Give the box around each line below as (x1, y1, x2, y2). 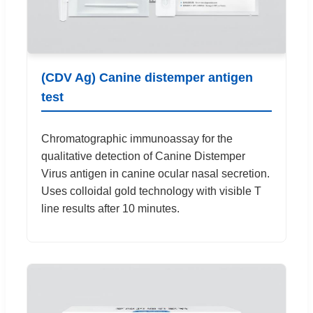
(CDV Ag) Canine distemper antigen (41, 71, 253, 85)
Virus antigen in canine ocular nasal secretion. (41, 168, 270, 180)
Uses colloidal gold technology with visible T (41, 185, 261, 198)
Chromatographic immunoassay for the (41, 133, 233, 145)
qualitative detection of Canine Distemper (41, 150, 245, 163)
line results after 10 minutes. (41, 203, 180, 215)
